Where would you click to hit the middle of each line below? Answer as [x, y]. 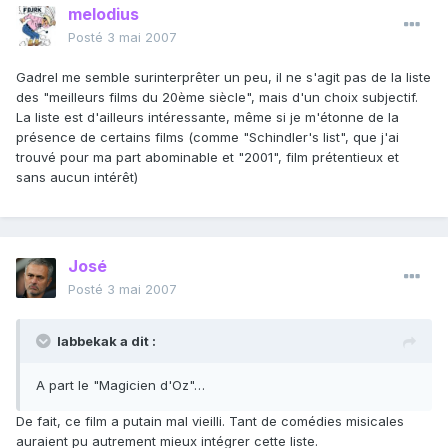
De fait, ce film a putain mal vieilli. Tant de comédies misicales [210, 421]
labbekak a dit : [106, 341]
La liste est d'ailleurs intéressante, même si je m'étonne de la [207, 117]
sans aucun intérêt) [77, 177]
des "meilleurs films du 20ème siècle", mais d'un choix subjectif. [217, 97]
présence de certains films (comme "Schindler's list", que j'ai [207, 137]
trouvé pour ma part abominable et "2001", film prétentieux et [207, 157]
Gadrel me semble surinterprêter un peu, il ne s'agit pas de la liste [223, 77]
